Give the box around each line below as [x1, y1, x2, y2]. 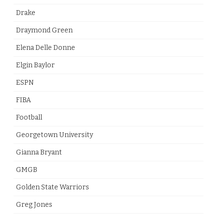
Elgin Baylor [16, 61, 55, 70]
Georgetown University [16, 131, 93, 139]
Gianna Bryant [16, 148, 62, 157]
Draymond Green [16, 26, 73, 35]
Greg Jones [16, 201, 52, 209]
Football [16, 113, 42, 122]
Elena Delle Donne [16, 44, 75, 52]
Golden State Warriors [16, 183, 89, 192]
